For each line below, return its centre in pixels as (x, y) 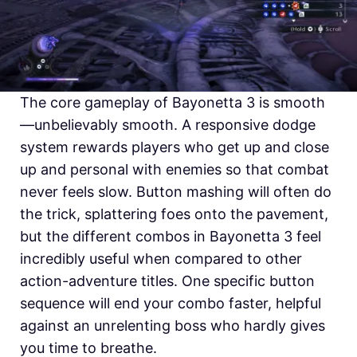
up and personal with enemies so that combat (175, 170)
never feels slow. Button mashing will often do (176, 192)
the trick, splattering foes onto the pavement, (174, 214)
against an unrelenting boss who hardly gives (173, 326)
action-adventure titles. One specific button (167, 281)
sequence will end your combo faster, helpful (171, 304)
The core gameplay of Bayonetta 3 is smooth (173, 103)
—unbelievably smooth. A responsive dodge (168, 125)
